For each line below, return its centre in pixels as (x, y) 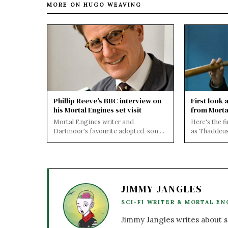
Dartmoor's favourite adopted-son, (107, 131)
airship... (203, 149)
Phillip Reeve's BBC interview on (107, 101)
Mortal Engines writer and (94, 121)
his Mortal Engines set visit (97, 110)
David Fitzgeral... (79, 149)
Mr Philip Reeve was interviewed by (107, 140)
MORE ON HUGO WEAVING (94, 5)
